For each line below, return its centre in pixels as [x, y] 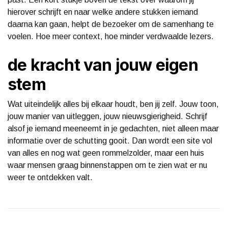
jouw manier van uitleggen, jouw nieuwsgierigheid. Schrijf [107, 116]
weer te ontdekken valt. [50, 177]
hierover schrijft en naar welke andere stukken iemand [103, 12]
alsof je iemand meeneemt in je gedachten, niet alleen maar [113, 128]
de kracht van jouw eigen [103, 65]
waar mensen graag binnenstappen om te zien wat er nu [107, 165]
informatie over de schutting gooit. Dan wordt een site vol [110, 140]
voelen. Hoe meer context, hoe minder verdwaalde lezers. [111, 36]
